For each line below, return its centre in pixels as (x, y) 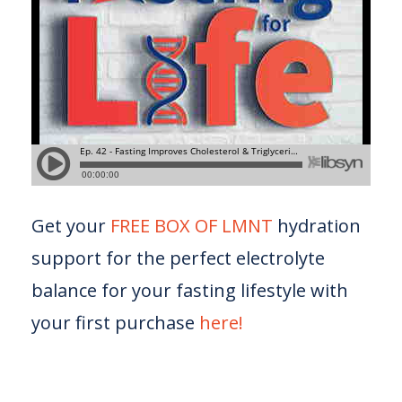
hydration (317, 226)
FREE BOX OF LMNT (192, 226)
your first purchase (113, 323)
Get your (69, 226)
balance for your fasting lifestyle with (190, 290)
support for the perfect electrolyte (178, 258)
